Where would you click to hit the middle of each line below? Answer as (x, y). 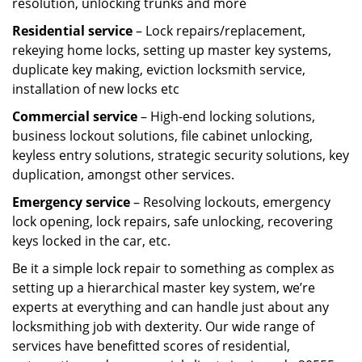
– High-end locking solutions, (226, 116)
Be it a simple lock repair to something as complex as (173, 268)
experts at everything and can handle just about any (170, 307)
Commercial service (75, 116)
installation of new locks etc (96, 89)
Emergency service (71, 202)
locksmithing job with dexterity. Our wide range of (163, 326)
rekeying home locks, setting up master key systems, (172, 50)
